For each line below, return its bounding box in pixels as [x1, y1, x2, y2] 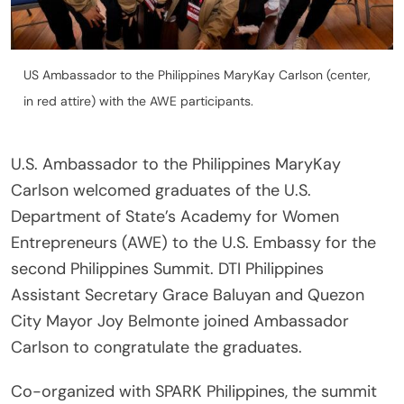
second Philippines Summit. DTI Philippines [11, 258, 324, 280]
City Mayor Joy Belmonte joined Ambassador [11, 310, 349, 333]
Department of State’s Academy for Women [11, 206, 339, 228]
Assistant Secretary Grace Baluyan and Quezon [11, 284, 364, 307]
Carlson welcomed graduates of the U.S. [11, 179, 311, 202]
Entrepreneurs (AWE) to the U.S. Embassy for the [11, 232, 376, 254]
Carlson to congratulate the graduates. [11, 336, 302, 359]
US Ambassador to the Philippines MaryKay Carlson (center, [23, 67, 371, 84]
